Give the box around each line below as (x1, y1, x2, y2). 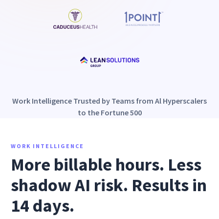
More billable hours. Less (11, 153, 202, 175)
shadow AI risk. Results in (11, 174, 207, 196)
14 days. (11, 195, 75, 217)
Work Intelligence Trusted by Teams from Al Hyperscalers (12, 96, 207, 106)
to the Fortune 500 (77, 108, 142, 117)
